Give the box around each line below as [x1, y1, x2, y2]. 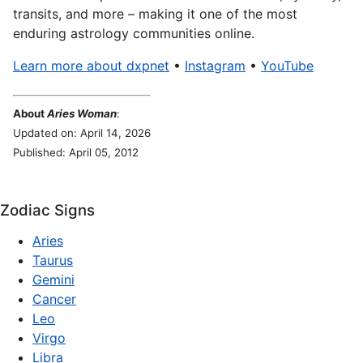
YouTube [261, 58, 314, 74]
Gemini [32, 271, 75, 288]
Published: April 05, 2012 [13, 146, 139, 159]
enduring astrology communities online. [13, 25, 254, 41]
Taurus [32, 252, 73, 268]
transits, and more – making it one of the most [13, 6, 297, 22]
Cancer [32, 291, 76, 307]
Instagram [185, 58, 246, 74]
